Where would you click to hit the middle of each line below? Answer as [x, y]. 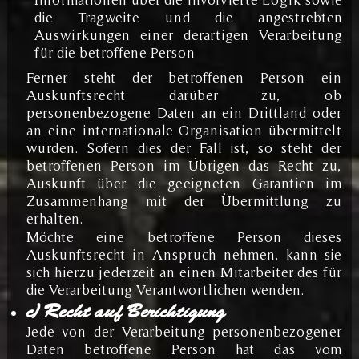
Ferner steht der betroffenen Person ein [184, 77]
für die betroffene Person [114, 52]
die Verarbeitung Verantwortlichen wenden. [165, 289]
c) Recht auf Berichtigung [125, 311]
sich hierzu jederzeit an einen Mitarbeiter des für [184, 272]
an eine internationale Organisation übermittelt [184, 130]
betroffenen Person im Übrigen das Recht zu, [184, 165]
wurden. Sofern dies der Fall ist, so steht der [184, 147]
